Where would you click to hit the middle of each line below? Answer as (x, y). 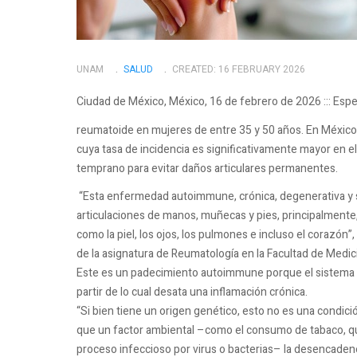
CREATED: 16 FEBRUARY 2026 (239, 69)
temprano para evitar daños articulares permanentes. (207, 168)
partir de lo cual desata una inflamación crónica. (192, 292)
